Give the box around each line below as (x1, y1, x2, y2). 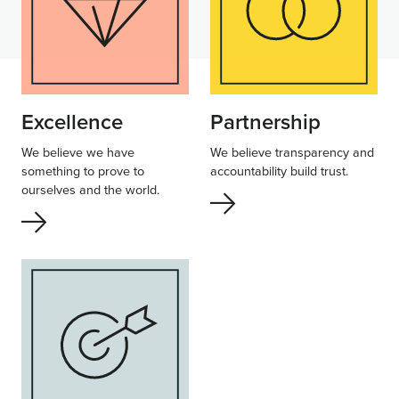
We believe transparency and (210, 142, 374, 161)
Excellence (21, 105, 123, 137)
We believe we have (21, 142, 134, 161)
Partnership (210, 105, 321, 137)
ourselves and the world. (21, 179, 159, 199)
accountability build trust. (210, 160, 348, 180)
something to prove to (21, 160, 144, 180)
